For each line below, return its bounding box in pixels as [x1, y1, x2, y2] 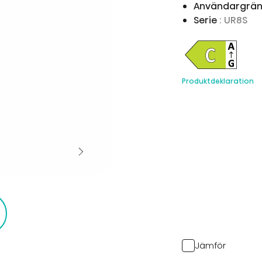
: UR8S [219, 13, 248, 27]
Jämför [195, 239, 226, 251]
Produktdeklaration [182, 76, 254, 86]
